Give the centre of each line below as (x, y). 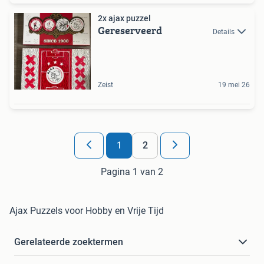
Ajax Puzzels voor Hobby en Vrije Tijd (87, 211)
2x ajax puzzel (124, 19)
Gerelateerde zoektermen (69, 242)
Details (224, 32)
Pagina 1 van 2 (132, 172)
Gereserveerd (130, 31)
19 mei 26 (234, 85)
